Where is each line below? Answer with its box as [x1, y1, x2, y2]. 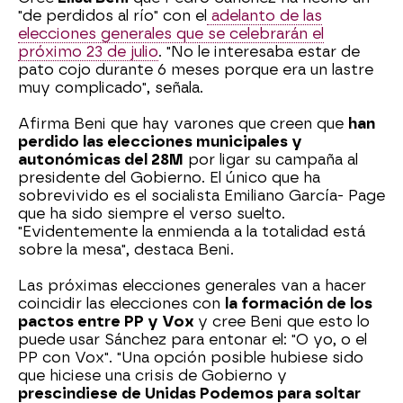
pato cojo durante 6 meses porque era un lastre [18, 60, 373, 78]
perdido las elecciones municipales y [18, 132, 302, 150]
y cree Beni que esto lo [198, 312, 370, 330]
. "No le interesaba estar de [158, 42, 360, 60]
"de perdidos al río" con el [18, 6, 207, 24]
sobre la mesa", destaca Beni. [18, 240, 234, 258]
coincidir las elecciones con [18, 294, 225, 312]
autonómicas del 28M [18, 150, 184, 168]
